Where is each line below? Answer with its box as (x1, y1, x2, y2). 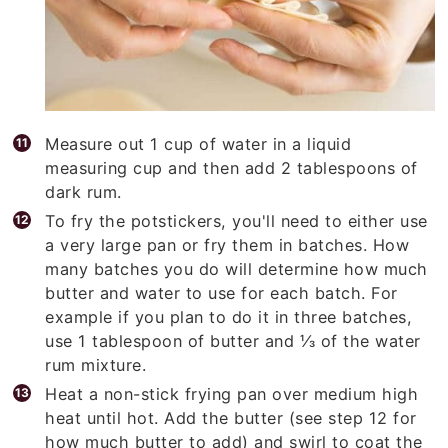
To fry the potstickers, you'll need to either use (45, 203, 428, 224)
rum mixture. (45, 347, 147, 368)
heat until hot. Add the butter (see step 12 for (45, 400, 417, 421)
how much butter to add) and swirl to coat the (45, 424, 423, 445)
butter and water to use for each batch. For (45, 275, 398, 296)
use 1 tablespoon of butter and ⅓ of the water (45, 323, 421, 344)
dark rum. (45, 174, 122, 195)
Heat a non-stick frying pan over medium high (45, 376, 419, 397)
